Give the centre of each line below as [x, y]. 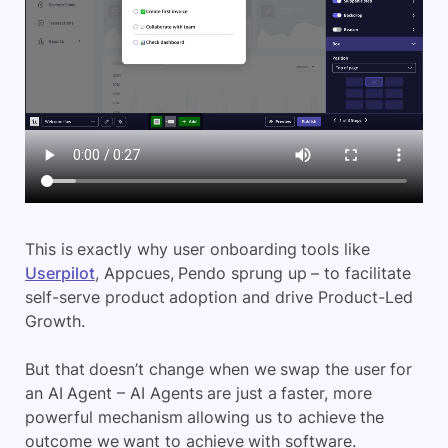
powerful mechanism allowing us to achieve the [205, 416]
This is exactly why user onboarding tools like [197, 248]
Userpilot [60, 272]
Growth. [55, 320]
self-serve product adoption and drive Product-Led [219, 296]
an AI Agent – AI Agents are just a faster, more [198, 392]
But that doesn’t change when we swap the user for [219, 368]
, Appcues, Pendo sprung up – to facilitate [253, 272]
